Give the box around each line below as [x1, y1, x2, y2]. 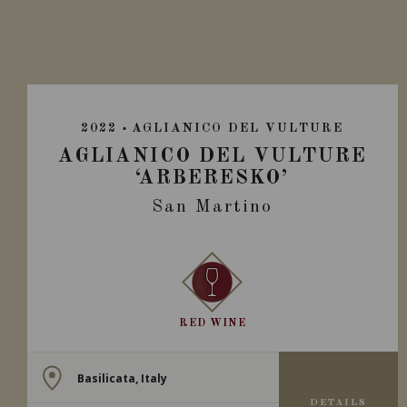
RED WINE [178, 318, 246, 329]
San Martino [152, 198, 273, 216]
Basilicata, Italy [77, 370, 167, 385]
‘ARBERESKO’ [135, 168, 290, 188]
